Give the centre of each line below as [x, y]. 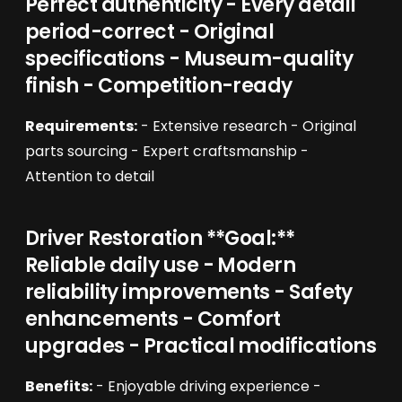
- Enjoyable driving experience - [207, 386]
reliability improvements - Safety [189, 292]
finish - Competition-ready [159, 86]
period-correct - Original [150, 32]
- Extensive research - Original [247, 126]
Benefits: [59, 386]
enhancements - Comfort [153, 319]
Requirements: [81, 126]
